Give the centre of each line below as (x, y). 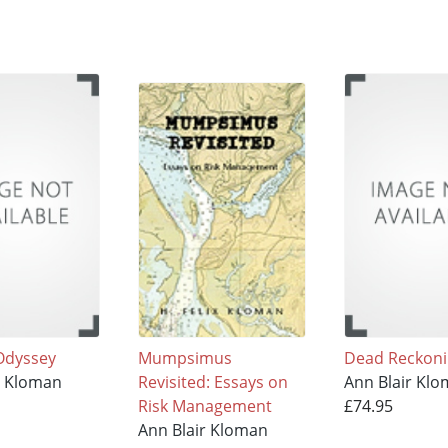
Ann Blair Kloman (203, 430)
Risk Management (205, 406)
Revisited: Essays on (213, 382)
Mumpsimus (185, 358)
